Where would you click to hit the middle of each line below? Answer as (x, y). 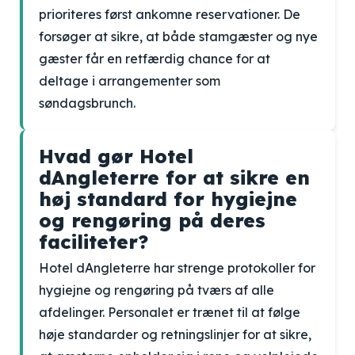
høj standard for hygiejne (168, 199)
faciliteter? (94, 242)
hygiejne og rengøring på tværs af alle (157, 290)
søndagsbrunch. (87, 103)
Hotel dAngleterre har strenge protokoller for (177, 268)
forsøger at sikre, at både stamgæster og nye (178, 36)
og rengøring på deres (152, 220)
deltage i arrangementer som (130, 81)
